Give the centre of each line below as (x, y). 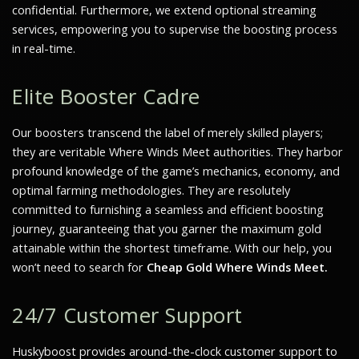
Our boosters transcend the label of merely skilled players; (167, 132)
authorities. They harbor (276, 151)
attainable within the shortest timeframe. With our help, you (172, 248)
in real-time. (44, 48)
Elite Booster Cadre (106, 96)
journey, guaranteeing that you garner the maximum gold (167, 228)
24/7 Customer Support (127, 315)
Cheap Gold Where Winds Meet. (237, 267)
